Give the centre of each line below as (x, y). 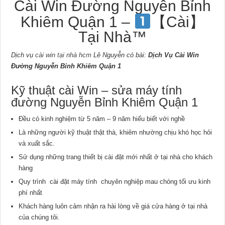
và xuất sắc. (37, 143)
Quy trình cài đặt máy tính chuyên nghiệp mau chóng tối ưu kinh (115, 181)
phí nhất (31, 192)
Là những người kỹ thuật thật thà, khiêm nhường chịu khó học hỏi (116, 132)
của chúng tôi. (39, 217)
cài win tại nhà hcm (63, 55)
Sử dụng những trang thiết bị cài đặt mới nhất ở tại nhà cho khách (116, 157)
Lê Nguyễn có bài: (120, 55)
